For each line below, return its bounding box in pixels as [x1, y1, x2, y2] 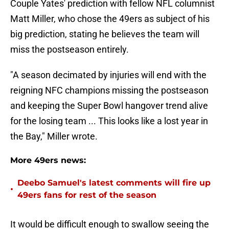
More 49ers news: [10, 155, 86, 166]
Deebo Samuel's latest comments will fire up [17, 178, 211, 188]
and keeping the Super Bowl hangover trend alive [10, 100, 208, 111]
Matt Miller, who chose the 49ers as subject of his [10, 13, 210, 25]
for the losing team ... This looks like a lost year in [10, 116, 208, 127]
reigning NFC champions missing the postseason [10, 85, 209, 96]
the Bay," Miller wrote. [10, 131, 98, 142]
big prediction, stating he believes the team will [10, 29, 199, 40]
